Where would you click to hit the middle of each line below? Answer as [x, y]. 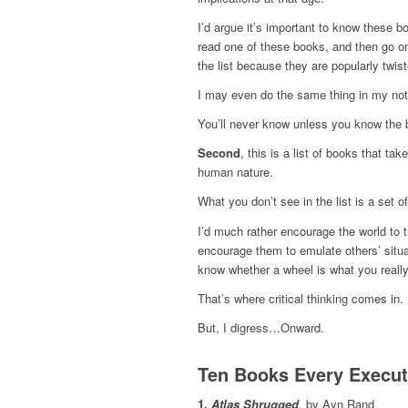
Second [219, 153]
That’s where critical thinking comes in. [301, 298]
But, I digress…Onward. [261, 327]
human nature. [235, 172]
